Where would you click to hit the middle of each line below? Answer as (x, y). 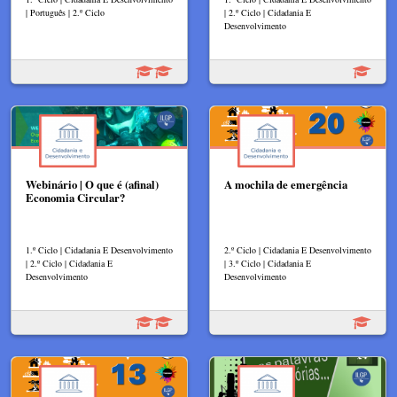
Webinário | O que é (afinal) (92, 185)
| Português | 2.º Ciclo (65, 13)
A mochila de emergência (286, 185)
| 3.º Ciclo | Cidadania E (268, 264)
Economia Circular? (75, 198)
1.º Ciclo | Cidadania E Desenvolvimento (99, 250)
